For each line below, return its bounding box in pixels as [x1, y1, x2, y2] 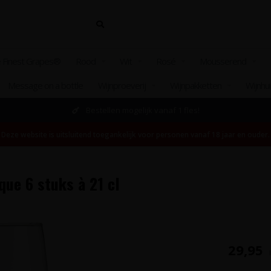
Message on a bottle [8, 79, 83, 91]
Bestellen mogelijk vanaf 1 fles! [83, 105, 200, 116]
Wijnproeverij [98, 79, 146, 91]
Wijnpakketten [170, 79, 221, 91]
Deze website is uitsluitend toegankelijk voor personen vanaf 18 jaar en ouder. [1, 129, 270, 139]
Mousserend [200, 55, 246, 67]
